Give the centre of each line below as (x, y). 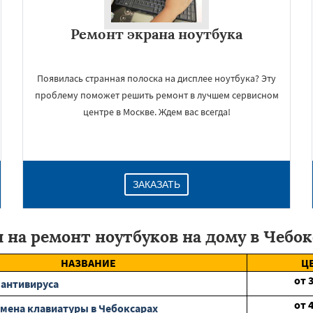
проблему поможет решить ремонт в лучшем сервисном (156, 95)
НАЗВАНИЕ (88, 263)
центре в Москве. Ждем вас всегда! (156, 112)
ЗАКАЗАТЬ (156, 184)
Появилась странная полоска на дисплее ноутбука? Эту (156, 78)
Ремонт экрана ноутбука (156, 34)
